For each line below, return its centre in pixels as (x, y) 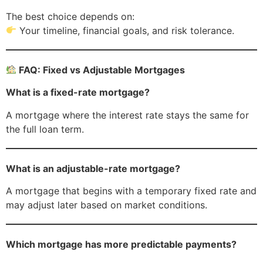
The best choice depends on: (70, 16)
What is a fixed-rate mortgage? (78, 92)
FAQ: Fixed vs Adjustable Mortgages (101, 70)
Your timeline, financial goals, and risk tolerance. (126, 30)
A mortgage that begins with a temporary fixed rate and (131, 191)
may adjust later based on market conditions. (107, 205)
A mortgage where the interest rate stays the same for (127, 115)
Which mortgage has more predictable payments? (121, 245)
